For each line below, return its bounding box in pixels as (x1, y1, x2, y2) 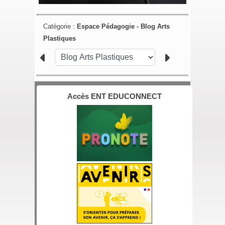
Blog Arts (141, 23, 170, 31)
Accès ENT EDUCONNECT (67, 91, 162, 100)
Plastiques (43, 35, 76, 43)
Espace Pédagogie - (77, 23, 141, 31)
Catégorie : (43, 23, 77, 31)
